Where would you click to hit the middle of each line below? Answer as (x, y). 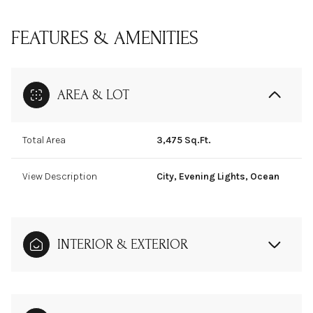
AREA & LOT (93, 95)
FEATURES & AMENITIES (105, 38)
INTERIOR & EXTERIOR (123, 245)
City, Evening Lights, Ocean (218, 177)
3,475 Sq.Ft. (184, 140)
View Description (60, 177)
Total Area (44, 140)
